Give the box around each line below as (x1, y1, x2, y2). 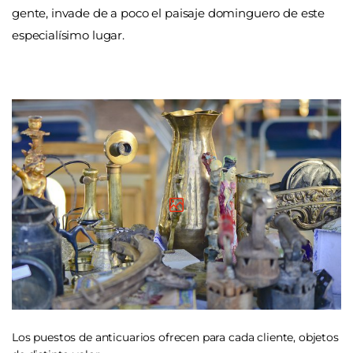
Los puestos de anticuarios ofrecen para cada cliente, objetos (12, 330, 339, 345)
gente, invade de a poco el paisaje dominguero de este (12, 6, 325, 21)
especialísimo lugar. (12, 28, 124, 43)
